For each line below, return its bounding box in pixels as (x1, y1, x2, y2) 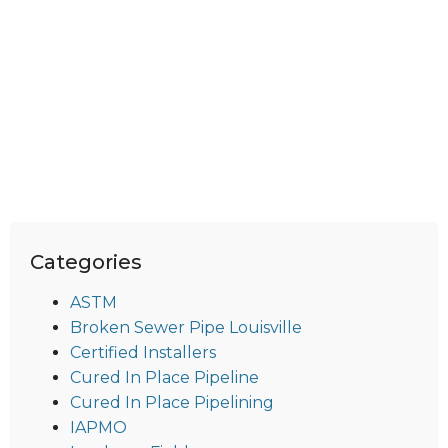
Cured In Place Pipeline (70, 368, 259, 388)
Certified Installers (70, 343, 216, 363)
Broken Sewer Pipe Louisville (70, 318, 302, 338)
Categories (30, 250, 142, 275)
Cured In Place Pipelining (70, 393, 274, 413)
